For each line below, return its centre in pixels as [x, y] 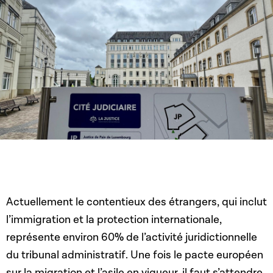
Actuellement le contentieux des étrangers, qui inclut [136, 202]
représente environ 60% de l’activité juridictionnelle [132, 238]
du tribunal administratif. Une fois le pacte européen [135, 255]
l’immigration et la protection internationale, [114, 220]
